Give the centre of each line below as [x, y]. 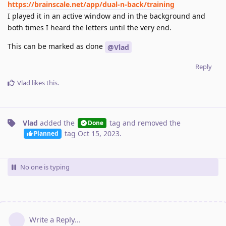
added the [57, 123]
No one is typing [45, 167]
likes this [44, 82]
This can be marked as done [56, 46]
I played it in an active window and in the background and [106, 16]
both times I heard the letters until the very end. [90, 27]
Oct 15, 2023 [98, 133]
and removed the [150, 123]
